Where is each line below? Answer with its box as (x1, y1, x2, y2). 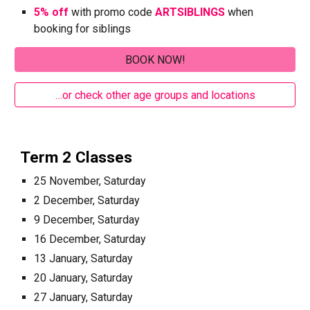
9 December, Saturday (34, 213, 140, 227)
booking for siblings (34, 22, 131, 35)
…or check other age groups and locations (55, 88, 255, 102)
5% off (34, 6, 69, 19)
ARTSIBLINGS (155, 6, 226, 19)
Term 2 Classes (20, 148, 133, 167)
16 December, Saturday (34, 232, 147, 246)
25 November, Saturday (34, 174, 147, 188)
